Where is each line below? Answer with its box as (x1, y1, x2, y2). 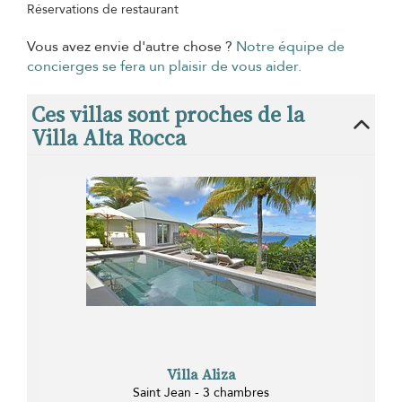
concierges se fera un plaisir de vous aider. (27, 57, 301, 77)
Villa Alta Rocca (31, 123, 186, 153)
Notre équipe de (236, 37, 345, 57)
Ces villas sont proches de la (31, 100, 304, 130)
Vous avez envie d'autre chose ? (27, 37, 236, 57)
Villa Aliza (166, 363, 236, 384)
